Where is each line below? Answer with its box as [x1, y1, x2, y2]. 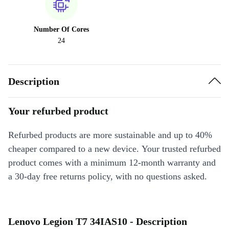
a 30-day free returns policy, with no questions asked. [8, 171, 207, 181]
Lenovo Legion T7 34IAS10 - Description [8, 216, 187, 227]
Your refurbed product [8, 105, 108, 117]
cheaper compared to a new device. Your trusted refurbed [8, 144, 221, 154]
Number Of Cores [34, 26, 89, 33]
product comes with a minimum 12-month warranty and [8, 157, 216, 168]
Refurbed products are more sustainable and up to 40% [8, 130, 212, 140]
